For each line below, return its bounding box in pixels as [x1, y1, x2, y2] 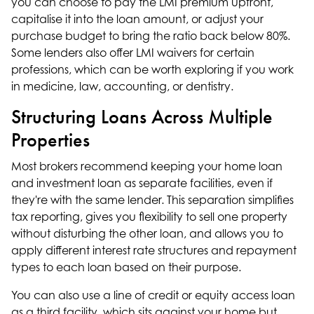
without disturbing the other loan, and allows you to [11, 226, 283, 240]
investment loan [36, 176, 121, 190]
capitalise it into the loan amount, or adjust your [11, 12, 264, 26]
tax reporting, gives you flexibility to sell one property [11, 210, 287, 224]
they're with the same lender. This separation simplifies [11, 193, 294, 207]
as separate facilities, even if [121, 176, 273, 190]
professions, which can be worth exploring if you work [11, 62, 294, 76]
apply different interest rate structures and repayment [11, 243, 296, 257]
